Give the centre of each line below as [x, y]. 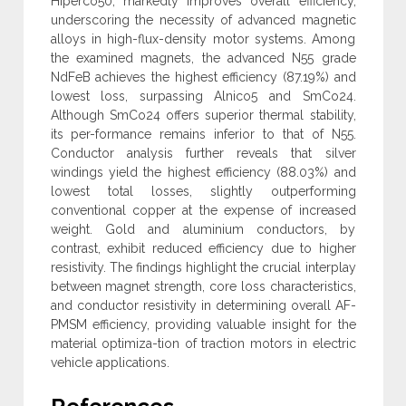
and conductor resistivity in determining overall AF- [203, 306]
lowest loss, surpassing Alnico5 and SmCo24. [203, 97]
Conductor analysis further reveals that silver [203, 154]
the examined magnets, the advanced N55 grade [203, 58]
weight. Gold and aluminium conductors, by [203, 230]
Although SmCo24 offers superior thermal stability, [203, 116]
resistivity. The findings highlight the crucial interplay [203, 268]
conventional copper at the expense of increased [203, 211]
